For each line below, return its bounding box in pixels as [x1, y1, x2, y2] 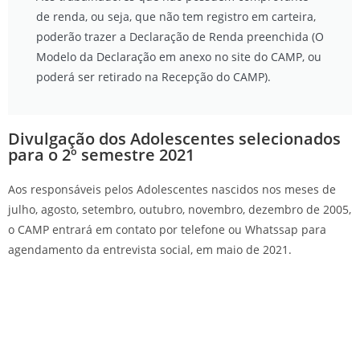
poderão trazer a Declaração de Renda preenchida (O [36, 28, 324, 44]
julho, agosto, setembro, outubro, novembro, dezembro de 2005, [8, 201, 351, 217]
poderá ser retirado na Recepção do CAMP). [36, 68, 271, 84]
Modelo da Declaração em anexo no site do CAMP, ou [36, 48, 321, 64]
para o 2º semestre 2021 [8, 143, 194, 166]
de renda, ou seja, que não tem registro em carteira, [36, 8, 316, 24]
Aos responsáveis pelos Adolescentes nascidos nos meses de [8, 181, 336, 197]
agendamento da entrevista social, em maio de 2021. [8, 241, 292, 257]
